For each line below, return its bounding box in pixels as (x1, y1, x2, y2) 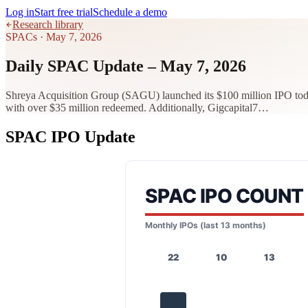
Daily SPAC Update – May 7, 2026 (5, 56, 246, 75)
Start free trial (34, 6, 93, 18)
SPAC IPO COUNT (145, 184, 304, 208)
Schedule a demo (93, 6, 167, 18)
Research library (12, 19, 83, 30)
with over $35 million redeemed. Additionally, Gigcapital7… (5, 101, 269, 113)
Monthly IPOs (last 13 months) (145, 219, 266, 230)
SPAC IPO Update (5, 127, 135, 146)
